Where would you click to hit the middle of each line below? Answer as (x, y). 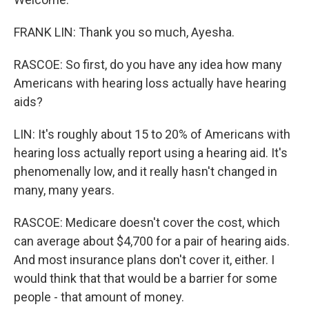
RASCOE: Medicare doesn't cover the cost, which (147, 222)
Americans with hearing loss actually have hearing (150, 83)
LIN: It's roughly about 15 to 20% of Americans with (152, 134)
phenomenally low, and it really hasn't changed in (146, 171)
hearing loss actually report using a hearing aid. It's (151, 153)
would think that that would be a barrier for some (146, 278)
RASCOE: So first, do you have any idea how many (148, 64)
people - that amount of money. (99, 297)
